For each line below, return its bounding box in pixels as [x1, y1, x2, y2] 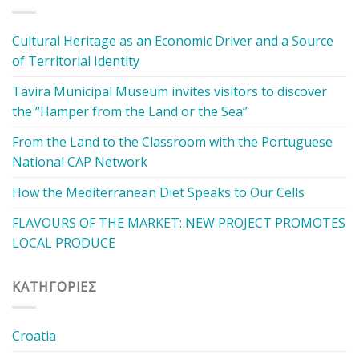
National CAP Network [12, 153, 147, 171]
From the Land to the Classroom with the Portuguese [12, 133, 333, 151]
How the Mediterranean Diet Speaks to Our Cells [12, 184, 305, 202]
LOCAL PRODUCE [12, 234, 115, 252]
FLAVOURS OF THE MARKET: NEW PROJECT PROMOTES [12, 214, 345, 232]
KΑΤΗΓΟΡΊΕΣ [12, 278, 97, 296]
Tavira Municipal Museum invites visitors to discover [12, 83, 327, 101]
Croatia [12, 326, 56, 345]
